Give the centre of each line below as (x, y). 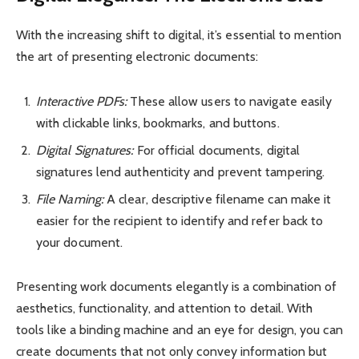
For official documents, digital (217, 150)
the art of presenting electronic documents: (137, 57)
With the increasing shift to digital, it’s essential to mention (179, 35)
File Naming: (70, 199)
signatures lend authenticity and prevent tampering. (181, 171)
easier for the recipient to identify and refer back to (180, 220)
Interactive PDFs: (82, 101)
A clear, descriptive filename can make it (217, 199)
